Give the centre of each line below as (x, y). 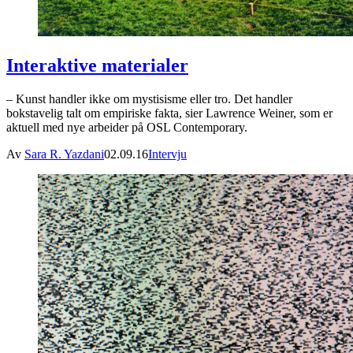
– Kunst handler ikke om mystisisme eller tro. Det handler (149, 98)
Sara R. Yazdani (64, 154)
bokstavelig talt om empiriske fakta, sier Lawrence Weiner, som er (169, 113)
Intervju (167, 154)
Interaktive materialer (97, 65)
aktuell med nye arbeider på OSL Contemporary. (127, 127)
